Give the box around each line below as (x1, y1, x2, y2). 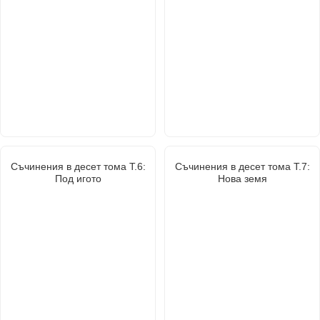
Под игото (54, 172, 101, 184)
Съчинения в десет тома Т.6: (10, 160, 146, 172)
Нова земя (217, 172, 267, 184)
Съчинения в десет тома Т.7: (174, 160, 310, 172)
